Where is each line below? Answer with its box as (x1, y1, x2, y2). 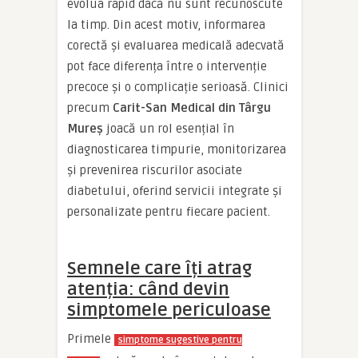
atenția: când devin (67, 279, 229, 300)
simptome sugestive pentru (118, 334, 242, 346)
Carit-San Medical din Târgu (113, 101, 271, 115)
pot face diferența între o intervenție (67, 59, 267, 74)
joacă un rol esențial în (103, 121, 234, 136)
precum (67, 101, 113, 115)
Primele (67, 332, 114, 346)
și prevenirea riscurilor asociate (67, 163, 242, 177)
